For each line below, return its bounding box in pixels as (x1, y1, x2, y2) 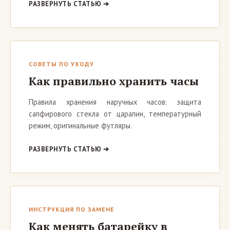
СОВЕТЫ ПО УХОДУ (29, 60, 94, 68)
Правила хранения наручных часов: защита (29, 97, 201, 107)
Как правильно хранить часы (29, 73, 199, 88)
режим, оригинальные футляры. (29, 121, 132, 130)
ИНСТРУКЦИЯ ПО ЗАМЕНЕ (29, 205, 114, 213)
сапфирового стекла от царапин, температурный (29, 109, 201, 119)
